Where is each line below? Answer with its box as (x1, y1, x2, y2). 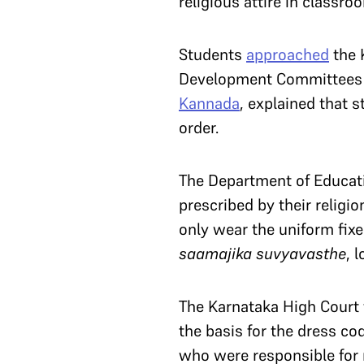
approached (246, 44, 329, 66)
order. (179, 117, 219, 139)
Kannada (179, 93, 240, 115)
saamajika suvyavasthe (179, 243, 346, 265)
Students (179, 44, 242, 66)
